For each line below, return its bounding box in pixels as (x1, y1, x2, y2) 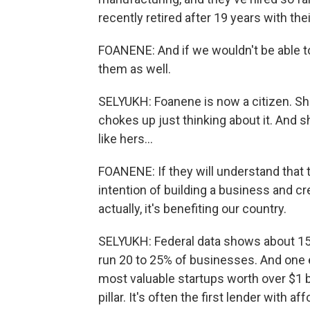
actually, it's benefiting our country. (98, 201, 286, 216)
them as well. (98, 62, 171, 76)
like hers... (98, 131, 153, 146)
